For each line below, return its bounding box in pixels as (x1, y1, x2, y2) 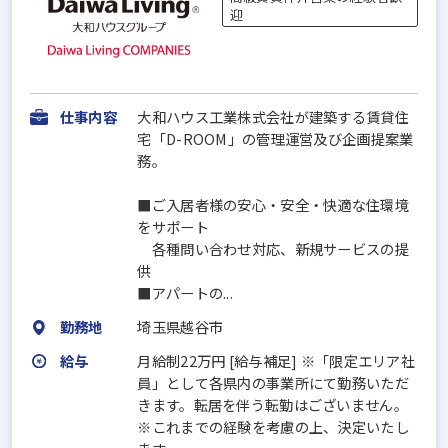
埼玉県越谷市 (137, 316, 224, 338)
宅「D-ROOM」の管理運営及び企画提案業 (137, 128, 414, 150)
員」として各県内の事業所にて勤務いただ (137, 372, 409, 394)
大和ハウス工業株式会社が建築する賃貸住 (137, 106, 409, 128)
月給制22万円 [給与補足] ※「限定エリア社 (137, 350, 415, 372)
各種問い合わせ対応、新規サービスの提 (137, 238, 409, 260)
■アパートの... (137, 282, 233, 304)
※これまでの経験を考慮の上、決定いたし (137, 416, 409, 438)
